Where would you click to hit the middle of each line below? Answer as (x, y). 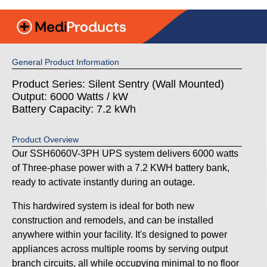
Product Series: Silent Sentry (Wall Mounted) (118, 84)
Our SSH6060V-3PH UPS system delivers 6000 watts (125, 153)
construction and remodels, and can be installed (113, 220)
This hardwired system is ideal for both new (103, 206)
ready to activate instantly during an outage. (103, 182)
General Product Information (66, 62)
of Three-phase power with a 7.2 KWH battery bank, (121, 168)
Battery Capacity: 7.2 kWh (74, 109)
